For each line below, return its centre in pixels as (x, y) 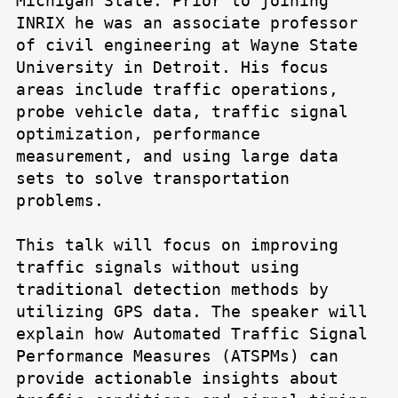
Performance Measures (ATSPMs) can (177, 356)
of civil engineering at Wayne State (187, 45)
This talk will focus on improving (177, 245)
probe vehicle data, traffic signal (182, 112)
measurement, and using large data (177, 156)
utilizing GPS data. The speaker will (192, 312)
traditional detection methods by (172, 290)
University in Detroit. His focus (172, 68)
